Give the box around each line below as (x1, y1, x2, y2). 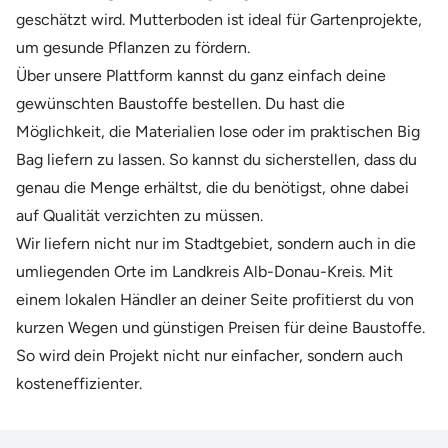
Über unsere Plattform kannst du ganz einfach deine (16, 65, 386, 85)
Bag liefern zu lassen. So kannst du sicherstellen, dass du (16, 149, 417, 169)
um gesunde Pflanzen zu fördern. (16, 37, 250, 57)
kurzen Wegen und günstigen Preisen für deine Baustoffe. (16, 317, 425, 337)
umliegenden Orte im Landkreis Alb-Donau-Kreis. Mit (16, 261, 393, 281)
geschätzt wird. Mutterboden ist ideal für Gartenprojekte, (16, 9, 422, 29)
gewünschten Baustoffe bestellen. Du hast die (16, 93, 345, 113)
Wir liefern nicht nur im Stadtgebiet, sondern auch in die (16, 233, 416, 253)
